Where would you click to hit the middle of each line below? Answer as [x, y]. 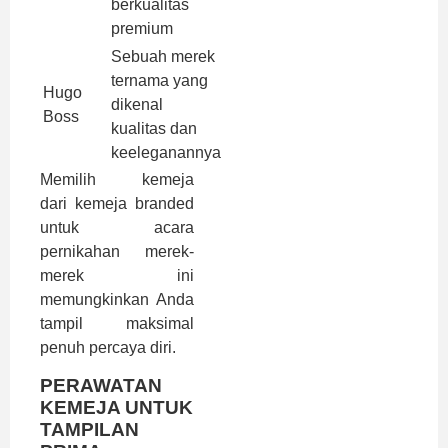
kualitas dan [154, 129]
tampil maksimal [117, 324]
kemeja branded [134, 204]
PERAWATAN [101, 385]
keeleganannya [166, 153]
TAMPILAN [89, 429]
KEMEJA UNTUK [116, 407]
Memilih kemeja [117, 180]
